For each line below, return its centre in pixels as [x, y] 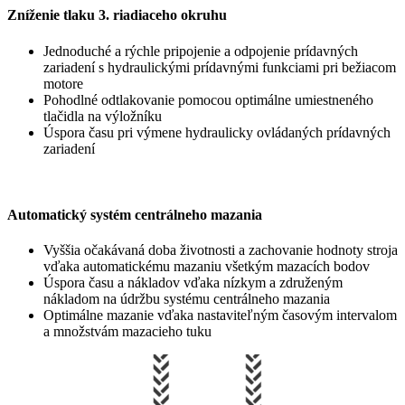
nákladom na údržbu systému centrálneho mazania [187, 299]
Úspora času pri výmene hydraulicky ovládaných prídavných [217, 132]
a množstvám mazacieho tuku [127, 332]
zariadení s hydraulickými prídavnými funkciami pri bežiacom [220, 67]
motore [63, 83]
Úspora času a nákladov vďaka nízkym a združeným [193, 283]
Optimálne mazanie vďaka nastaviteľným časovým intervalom [220, 316]
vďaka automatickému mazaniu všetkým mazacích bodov [207, 267]
